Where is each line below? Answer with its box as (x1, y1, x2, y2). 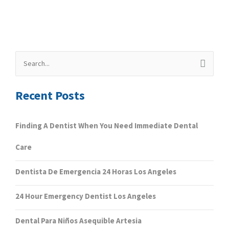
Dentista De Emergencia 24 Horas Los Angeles (15, 167, 176, 177)
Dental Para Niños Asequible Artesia (15, 216, 142, 226)
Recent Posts (15, 87, 85, 104)
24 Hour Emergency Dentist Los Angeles (15, 191, 156, 201)
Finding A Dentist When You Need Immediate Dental (15, 121, 198, 131)
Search (15, 59, 40, 70)
